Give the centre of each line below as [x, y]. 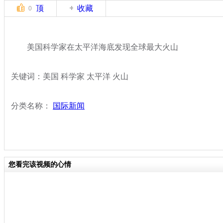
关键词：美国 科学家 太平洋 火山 [70, 76]
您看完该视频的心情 [40, 164]
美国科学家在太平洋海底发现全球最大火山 [95, 47]
